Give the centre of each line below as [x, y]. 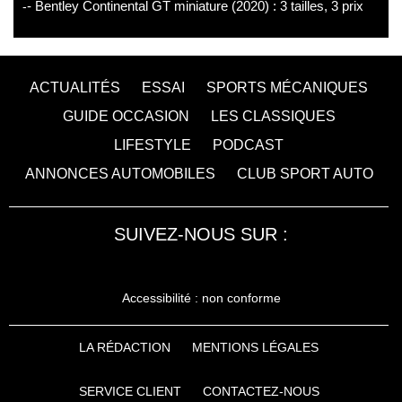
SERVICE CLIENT [130, 391]
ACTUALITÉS [75, 87]
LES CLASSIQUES [273, 116]
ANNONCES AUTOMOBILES [120, 174]
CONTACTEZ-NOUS [261, 391]
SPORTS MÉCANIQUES [287, 87]
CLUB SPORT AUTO [305, 174]
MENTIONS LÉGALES [255, 347]
